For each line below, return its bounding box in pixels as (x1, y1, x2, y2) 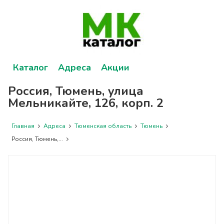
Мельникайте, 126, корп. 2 (8, 95, 164, 111)
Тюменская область (74, 122, 132, 130)
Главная (11, 122, 35, 130)
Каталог (13, 61, 48, 73)
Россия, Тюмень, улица (8, 83, 144, 99)
